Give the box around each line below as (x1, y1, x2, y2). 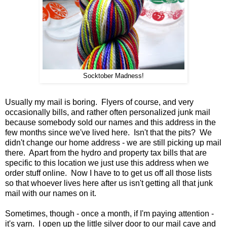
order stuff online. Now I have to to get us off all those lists (5, 169, 212, 178)
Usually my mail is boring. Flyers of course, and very (5, 98, 194, 107)
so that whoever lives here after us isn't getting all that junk (5, 179, 213, 188)
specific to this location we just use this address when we (5, 159, 209, 168)
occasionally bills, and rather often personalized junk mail (5, 108, 210, 117)
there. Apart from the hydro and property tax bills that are (5, 148, 207, 158)
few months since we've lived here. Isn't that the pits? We (5, 128, 212, 137)
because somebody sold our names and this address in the (5, 118, 216, 127)
